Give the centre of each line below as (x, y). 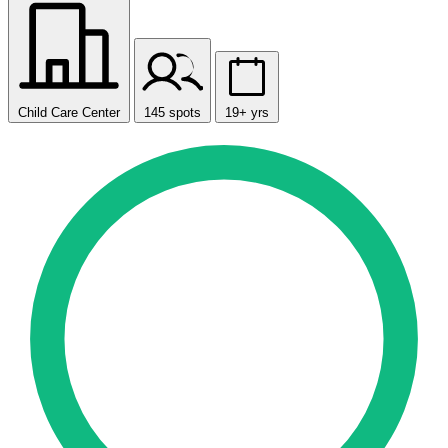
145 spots (172, 113)
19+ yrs (247, 113)
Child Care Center (69, 113)
